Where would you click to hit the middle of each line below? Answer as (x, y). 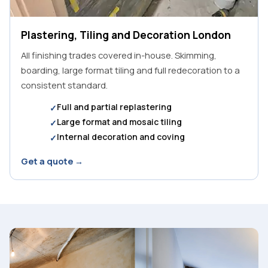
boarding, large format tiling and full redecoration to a (130, 70)
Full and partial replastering (114, 106)
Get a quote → (52, 161)
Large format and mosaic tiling (119, 121)
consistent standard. (64, 85)
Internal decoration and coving (121, 136)
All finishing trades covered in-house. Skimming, (119, 55)
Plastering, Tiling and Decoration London (126, 34)
